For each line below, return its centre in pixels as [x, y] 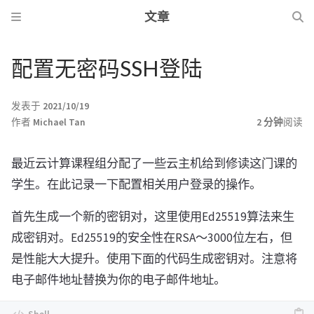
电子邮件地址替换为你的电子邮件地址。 [118, 280]
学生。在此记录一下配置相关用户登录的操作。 [136, 184]
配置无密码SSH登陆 [107, 68]
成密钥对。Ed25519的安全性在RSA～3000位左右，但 [152, 238]
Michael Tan [59, 122]
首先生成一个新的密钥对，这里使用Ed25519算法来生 [153, 217]
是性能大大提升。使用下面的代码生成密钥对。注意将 [154, 259]
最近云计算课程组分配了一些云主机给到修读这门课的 [154, 163]
